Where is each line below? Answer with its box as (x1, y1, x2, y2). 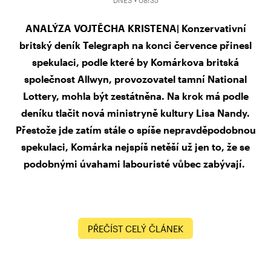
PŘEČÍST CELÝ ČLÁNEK (88, 223, 183, 235)
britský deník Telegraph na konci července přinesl (19, 39, 252, 51)
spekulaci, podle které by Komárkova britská (32, 56, 239, 68)
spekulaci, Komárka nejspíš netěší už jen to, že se (21, 141, 250, 153)
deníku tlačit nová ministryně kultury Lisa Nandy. (21, 107, 250, 119)
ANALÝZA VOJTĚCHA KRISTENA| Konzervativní (25, 22, 246, 34)
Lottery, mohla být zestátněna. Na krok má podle (22, 90, 249, 102)
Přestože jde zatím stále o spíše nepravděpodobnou (15, 124, 256, 136)
